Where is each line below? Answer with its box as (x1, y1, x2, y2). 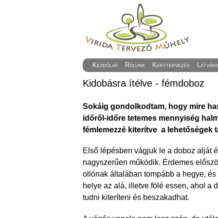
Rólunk (125, 61, 145, 69)
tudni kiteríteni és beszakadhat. (83, 193, 190, 202)
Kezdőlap (92, 61, 118, 69)
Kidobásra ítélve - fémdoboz (83, 77, 205, 89)
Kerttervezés (152, 61, 190, 69)
